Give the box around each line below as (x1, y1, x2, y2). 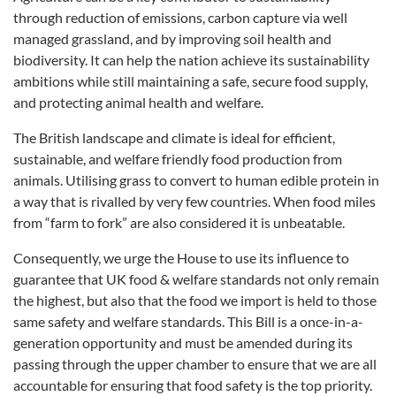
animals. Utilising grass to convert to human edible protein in (13, 171, 379, 188)
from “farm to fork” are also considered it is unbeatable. (13, 214, 345, 231)
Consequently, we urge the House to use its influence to (13, 249, 349, 266)
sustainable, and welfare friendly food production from (13, 150, 342, 167)
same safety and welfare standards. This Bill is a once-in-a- (13, 313, 363, 330)
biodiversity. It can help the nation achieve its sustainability (13, 51, 369, 68)
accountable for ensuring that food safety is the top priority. (13, 377, 372, 393)
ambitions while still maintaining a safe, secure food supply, (13, 72, 368, 89)
